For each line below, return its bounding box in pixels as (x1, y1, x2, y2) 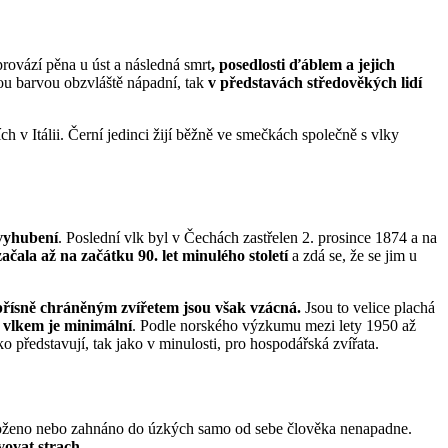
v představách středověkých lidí (208, 74, 422, 92)
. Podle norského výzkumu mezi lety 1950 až (132, 316, 416, 334)
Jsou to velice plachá (301, 298, 435, 316)
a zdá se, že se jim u (288, 246, 417, 264)
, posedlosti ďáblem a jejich (211, 56, 395, 74)
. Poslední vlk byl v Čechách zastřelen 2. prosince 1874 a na (58, 228, 437, 246)
